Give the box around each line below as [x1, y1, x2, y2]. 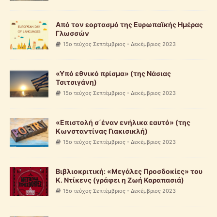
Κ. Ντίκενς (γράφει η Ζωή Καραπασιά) [56, 176, 184, 185]
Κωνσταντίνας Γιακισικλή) [56, 127, 148, 136]
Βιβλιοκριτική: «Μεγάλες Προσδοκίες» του [56, 167, 202, 176]
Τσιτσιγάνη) [56, 77, 97, 86]
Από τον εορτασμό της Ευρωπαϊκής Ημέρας [56, 20, 203, 29]
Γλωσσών [56, 29, 89, 37]
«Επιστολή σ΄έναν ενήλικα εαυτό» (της [56, 118, 190, 127]
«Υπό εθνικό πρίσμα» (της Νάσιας [56, 69, 171, 77]
